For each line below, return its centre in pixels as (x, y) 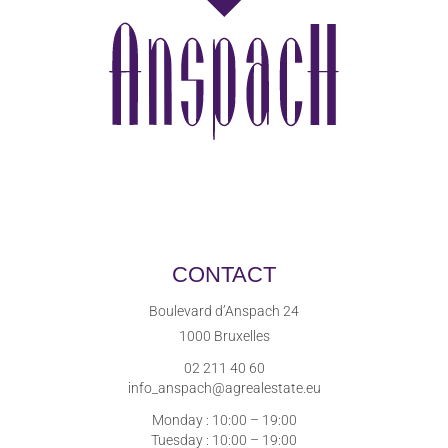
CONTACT (224, 274)
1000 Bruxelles (224, 335)
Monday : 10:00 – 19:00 (224, 419)
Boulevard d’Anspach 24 (224, 310)
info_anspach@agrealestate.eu (224, 387)
